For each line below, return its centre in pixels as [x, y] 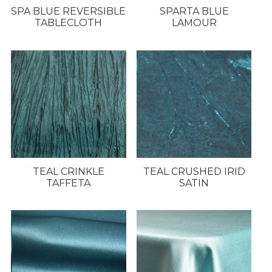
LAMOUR [194, 22]
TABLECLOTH [69, 22]
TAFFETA [69, 183]
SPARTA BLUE [194, 11]
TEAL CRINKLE [68, 171]
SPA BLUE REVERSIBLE [69, 11]
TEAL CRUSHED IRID [194, 171]
